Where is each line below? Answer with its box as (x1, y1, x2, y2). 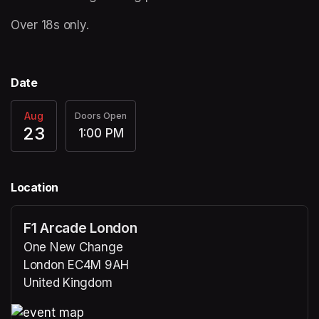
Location (11, 180, 58, 195)
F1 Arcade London (23, 219, 137, 237)
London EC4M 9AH (23, 258, 130, 273)
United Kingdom (23, 276, 113, 291)
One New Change (23, 240, 123, 255)
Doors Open (75, 110, 127, 121)
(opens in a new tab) (23, 293, 141, 308)
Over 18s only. (11, 18, 93, 33)
